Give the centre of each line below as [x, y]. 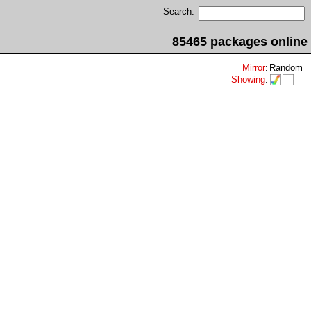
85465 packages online [240, 42]
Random [286, 68]
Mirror [254, 68]
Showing [248, 79]
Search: [179, 11]
